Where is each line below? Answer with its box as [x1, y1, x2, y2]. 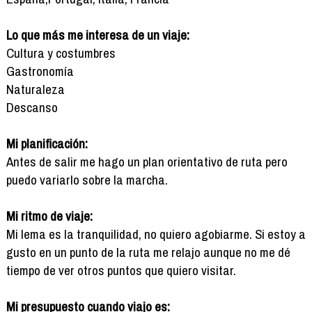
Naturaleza [6, 79, 65, 98]
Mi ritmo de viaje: [6, 206, 93, 225]
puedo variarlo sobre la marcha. [6, 170, 168, 189]
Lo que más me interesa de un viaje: [6, 25, 189, 44]
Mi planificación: [6, 134, 88, 153]
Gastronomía [6, 61, 74, 80]
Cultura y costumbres [6, 43, 116, 62]
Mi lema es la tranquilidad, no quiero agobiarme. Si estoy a [6, 224, 306, 243]
